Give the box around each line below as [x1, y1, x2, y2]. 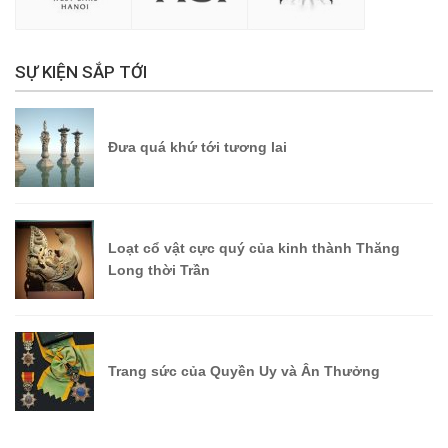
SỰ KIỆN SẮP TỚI [15, 62, 147, 83]
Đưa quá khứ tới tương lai [108, 139, 287, 156]
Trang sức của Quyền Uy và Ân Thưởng [108, 363, 380, 380]
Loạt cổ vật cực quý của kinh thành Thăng [108, 240, 400, 257]
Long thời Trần [108, 262, 210, 279]
